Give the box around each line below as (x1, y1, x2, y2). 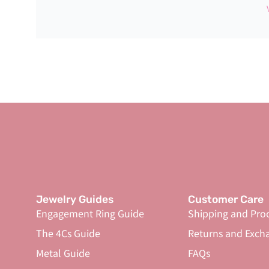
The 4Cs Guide (36, 226, 100, 240)
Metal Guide (36, 246, 90, 260)
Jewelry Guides (36, 193, 113, 205)
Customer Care (187, 193, 264, 205)
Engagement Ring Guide (36, 206, 144, 220)
